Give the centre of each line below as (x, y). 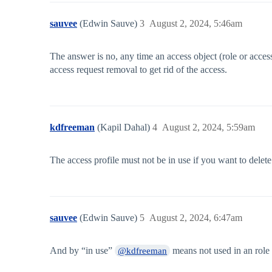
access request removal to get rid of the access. (138, 70)
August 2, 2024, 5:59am (209, 127)
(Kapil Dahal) (125, 127)
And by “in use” (82, 251)
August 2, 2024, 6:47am (196, 218)
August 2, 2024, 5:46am (196, 24)
